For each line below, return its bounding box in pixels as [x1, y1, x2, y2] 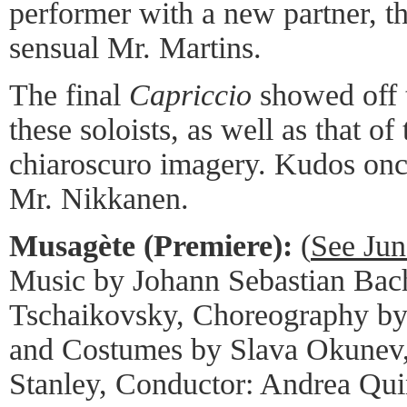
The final [9, 77, 129, 112]
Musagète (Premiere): [9, 228, 293, 263]
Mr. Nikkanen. [9, 181, 189, 215]
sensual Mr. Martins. [9, 30, 262, 65]
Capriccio [129, 77, 252, 112]
